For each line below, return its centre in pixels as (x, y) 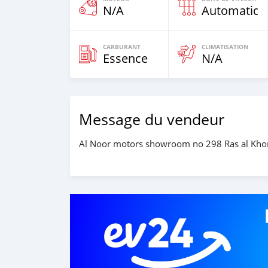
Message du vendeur (152, 119)
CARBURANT (122, 47)
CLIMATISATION (225, 47)
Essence (125, 58)
